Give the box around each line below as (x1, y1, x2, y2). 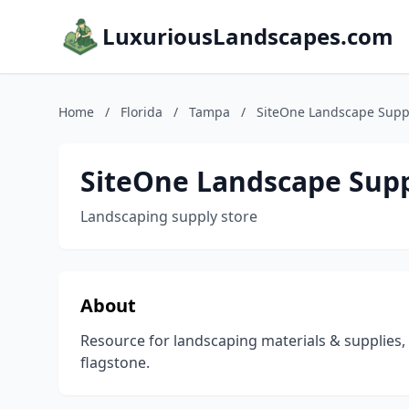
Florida (121, 103, 163, 121)
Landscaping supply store (80, 206, 257, 226)
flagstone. (80, 352, 150, 372)
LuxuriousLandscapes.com (102, 21, 393, 51)
